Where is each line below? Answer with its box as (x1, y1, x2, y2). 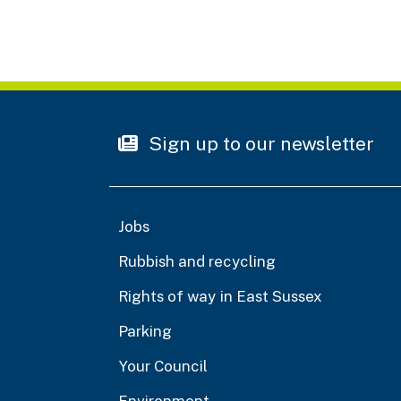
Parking (118, 321, 172, 340)
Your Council (118, 356, 208, 375)
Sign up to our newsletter (144, 132, 374, 155)
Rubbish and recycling (118, 252, 276, 270)
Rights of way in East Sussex (118, 286, 322, 305)
